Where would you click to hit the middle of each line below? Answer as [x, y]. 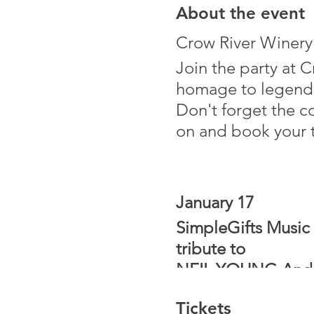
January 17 [214, 202]
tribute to [210, 248]
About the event [240, 13]
